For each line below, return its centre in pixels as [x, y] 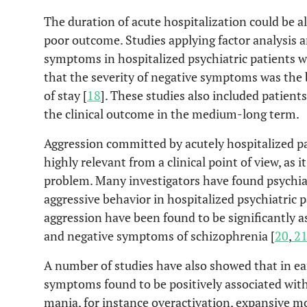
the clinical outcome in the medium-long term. [172, 114]
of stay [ [65, 95]
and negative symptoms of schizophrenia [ [159, 236]
